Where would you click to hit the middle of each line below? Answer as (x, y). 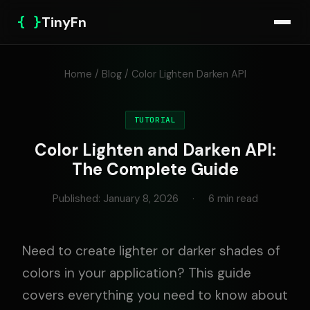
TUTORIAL (155, 120)
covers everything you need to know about (155, 295)
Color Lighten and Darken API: (155, 150)
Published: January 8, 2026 (115, 199)
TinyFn (64, 22)
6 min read (233, 199)
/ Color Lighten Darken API (184, 74)
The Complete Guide (155, 169)
